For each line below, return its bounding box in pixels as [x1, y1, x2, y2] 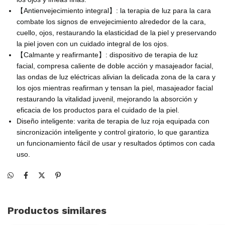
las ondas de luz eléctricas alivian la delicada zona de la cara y [17, 72, 215, 81]
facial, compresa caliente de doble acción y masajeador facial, [17, 61, 213, 70]
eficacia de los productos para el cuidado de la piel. [17, 105, 179, 114]
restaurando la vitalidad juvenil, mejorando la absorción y [17, 94, 197, 103]
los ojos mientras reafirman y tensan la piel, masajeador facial [17, 83, 213, 92]
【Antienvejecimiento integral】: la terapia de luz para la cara [17, 6, 211, 15]
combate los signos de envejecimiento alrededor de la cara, [17, 17, 206, 26]
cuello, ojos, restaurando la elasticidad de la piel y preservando [17, 28, 216, 37]
